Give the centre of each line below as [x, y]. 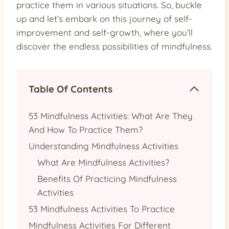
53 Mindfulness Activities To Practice [102, 209]
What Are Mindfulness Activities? [103, 162]
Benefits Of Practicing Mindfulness [107, 178]
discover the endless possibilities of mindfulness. [114, 46]
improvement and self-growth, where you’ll [105, 32]
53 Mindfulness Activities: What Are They [111, 116]
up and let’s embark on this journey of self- [104, 18]
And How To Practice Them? [86, 129]
